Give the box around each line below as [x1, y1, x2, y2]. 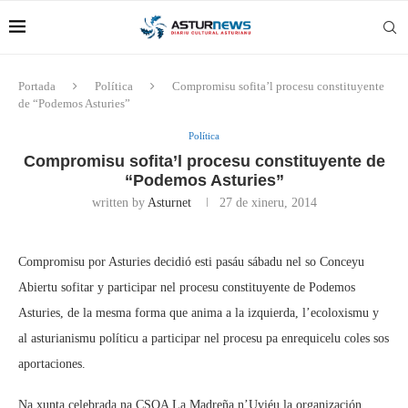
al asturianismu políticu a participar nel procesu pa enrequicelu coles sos [18, 331, 389, 345]
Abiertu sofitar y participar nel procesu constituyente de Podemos [18, 280, 355, 294]
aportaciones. [18, 357, 86, 371]
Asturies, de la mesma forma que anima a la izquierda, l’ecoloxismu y [18, 306, 379, 320]
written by [91, 196, 148, 209]
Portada [18, 79, 56, 93]
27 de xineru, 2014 [219, 196, 317, 209]
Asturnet [147, 196, 191, 209]
